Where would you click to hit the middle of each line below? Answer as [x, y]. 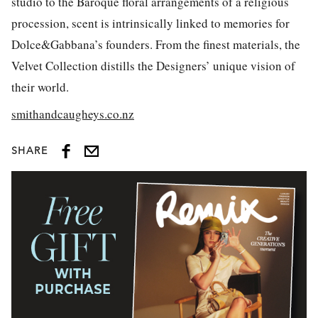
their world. [40, 87]
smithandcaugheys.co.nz [73, 114]
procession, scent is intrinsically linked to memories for [150, 23]
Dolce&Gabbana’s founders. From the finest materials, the [156, 44]
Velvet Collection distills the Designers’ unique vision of [153, 65]
